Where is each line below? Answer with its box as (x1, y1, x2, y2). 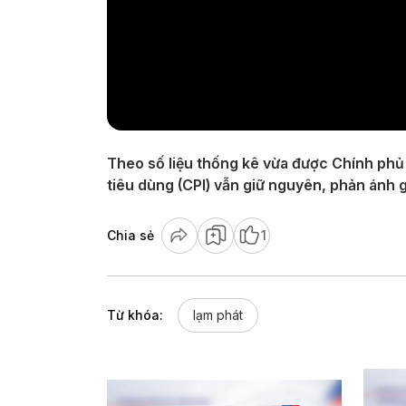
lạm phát (193, 306, 243, 323)
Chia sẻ (107, 227, 154, 243)
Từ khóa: (107, 306, 163, 323)
